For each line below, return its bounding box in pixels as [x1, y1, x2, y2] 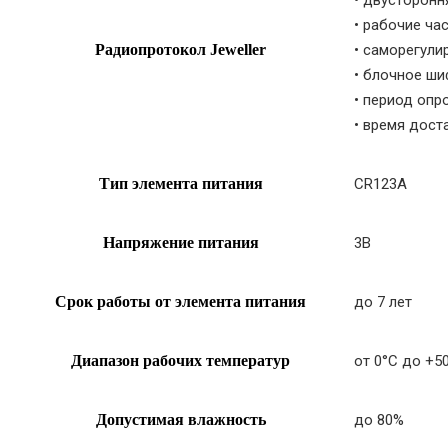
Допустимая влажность [95, 410, 266, 428]
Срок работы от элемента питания [55, 292, 306, 310]
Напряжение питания [102, 233, 259, 251]
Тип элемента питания [98, 174, 263, 192]
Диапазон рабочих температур [71, 351, 290, 369]
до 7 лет [354, 292, 412, 311]
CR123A [354, 174, 407, 193]
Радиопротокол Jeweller [95, 40, 266, 58]
